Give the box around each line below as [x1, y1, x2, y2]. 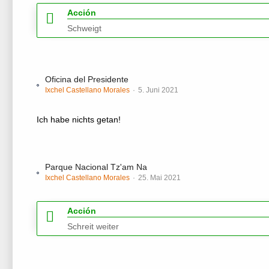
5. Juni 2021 [138, 86, 178, 94]
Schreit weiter [67, 222, 119, 231]
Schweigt [67, 23, 101, 33]
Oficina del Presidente [45, 74, 128, 84]
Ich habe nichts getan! [37, 115, 121, 124]
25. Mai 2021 [138, 174, 181, 182]
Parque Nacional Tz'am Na [45, 162, 147, 172]
